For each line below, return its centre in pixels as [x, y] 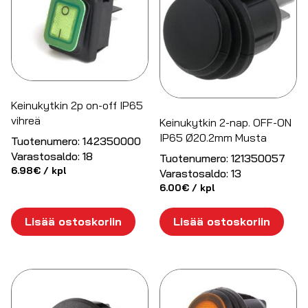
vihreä [26, 120]
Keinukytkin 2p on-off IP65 [77, 105]
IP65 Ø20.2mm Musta [213, 137]
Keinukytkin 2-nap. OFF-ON [226, 122]
